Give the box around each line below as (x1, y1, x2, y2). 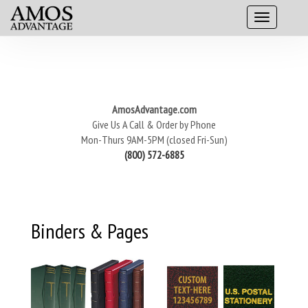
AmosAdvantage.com (111, 102, 197, 116)
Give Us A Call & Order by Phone (92, 118, 216, 131)
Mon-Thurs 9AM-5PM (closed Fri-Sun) (80, 133, 228, 146)
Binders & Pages (31, 217, 148, 244)
